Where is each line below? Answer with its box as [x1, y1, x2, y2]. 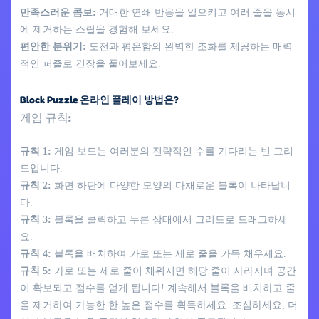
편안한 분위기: [20, 41, 86, 52]
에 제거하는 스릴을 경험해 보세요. [20, 23, 174, 35]
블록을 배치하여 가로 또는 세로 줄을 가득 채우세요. [51, 248, 286, 259]
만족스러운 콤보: [20, 6, 96, 18]
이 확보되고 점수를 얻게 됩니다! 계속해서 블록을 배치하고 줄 [20, 282, 296, 293]
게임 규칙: [20, 110, 71, 125]
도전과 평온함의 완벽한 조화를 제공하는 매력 [86, 41, 293, 52]
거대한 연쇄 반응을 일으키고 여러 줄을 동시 [96, 6, 296, 18]
